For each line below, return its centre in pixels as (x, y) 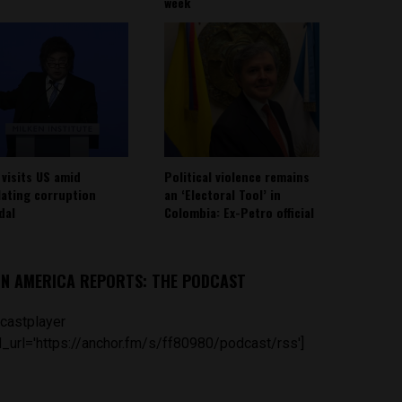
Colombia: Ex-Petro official (239, 212)
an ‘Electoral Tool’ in (222, 194)
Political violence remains (236, 176)
